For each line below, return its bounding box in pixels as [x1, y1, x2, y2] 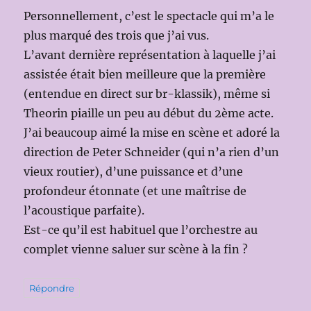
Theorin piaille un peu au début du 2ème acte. [24, 106, 274, 121]
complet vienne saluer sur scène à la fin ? [24, 242, 249, 257]
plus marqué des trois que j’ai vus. [24, 28, 210, 43]
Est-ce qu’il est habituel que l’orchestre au [24, 223, 258, 237]
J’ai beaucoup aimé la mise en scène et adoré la [24, 126, 280, 140]
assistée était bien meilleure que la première [24, 67, 267, 82]
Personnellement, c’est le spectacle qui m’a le [24, 9, 275, 24]
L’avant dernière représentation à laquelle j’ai [24, 48, 276, 62]
